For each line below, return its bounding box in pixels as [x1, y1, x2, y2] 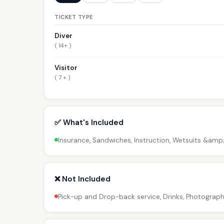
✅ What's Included [54, 117, 123, 127]
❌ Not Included [54, 173, 110, 184]
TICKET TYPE [54, 13, 93, 20]
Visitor [54, 63, 77, 72]
